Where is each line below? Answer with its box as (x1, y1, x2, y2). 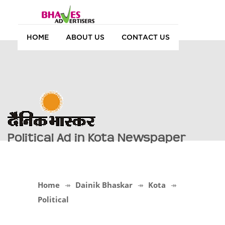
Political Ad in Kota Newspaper (8, 131, 186, 145)
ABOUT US (66, 33, 104, 41)
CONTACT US (122, 33, 170, 41)
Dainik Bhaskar (75, 180, 133, 190)
